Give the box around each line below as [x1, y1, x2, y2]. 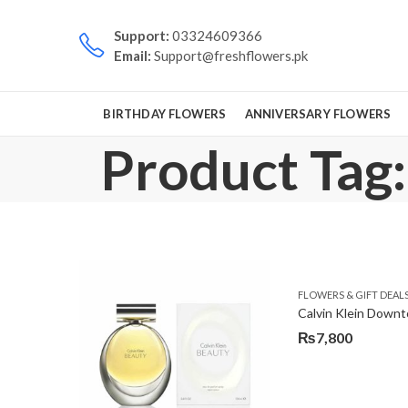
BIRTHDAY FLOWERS [103, 107, 227, 121]
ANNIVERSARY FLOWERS [244, 107, 392, 121]
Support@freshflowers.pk [154, 47, 308, 64]
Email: [114, 47, 154, 64]
